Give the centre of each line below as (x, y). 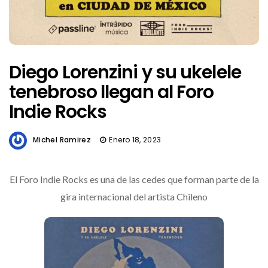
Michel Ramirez (62, 140)
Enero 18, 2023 (135, 140)
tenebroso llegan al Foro (112, 92)
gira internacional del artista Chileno (134, 196)
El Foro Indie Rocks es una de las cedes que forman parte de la (134, 179)
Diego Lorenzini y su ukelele (125, 72)
